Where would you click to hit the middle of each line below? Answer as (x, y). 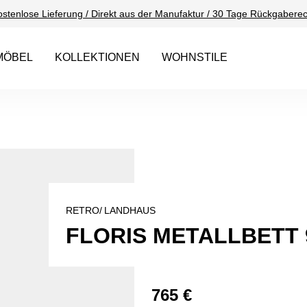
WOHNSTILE (194, 57)
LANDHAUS (130, 210)
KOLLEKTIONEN (97, 57)
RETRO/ (84, 210)
